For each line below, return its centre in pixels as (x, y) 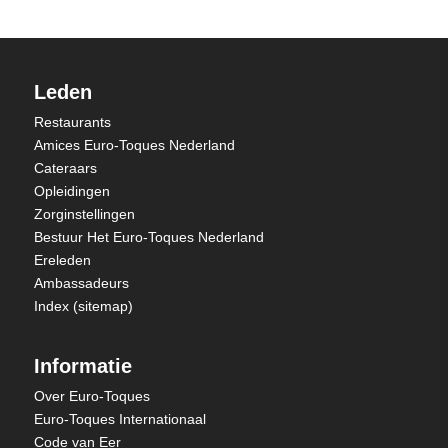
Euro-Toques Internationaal (119, 419)
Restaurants (72, 122)
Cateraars (65, 168)
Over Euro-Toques (91, 396)
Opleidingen (71, 191)
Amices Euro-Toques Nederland (134, 145)
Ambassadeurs (81, 283)
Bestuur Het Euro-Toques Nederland (148, 237)
